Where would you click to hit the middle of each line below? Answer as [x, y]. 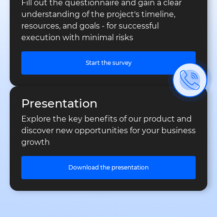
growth [36, 142]
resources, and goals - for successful [90, 26]
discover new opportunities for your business [108, 131]
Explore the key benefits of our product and [107, 119]
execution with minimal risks [77, 38]
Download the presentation [108, 168]
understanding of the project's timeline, [98, 15]
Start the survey [108, 63]
